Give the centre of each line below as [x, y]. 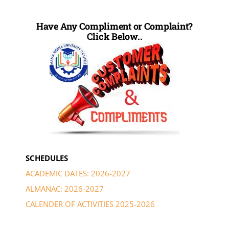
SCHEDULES [47, 158]
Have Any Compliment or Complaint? [114, 26]
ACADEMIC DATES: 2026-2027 [78, 173]
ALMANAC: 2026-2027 [64, 188]
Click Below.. [114, 36]
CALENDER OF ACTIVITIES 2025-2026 [90, 204]
